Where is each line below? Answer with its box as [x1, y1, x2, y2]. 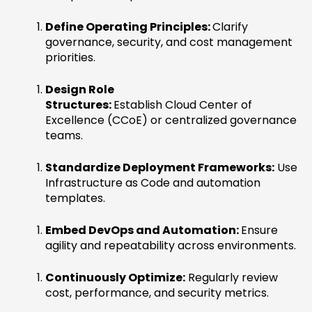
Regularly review [185, 270, 279, 286]
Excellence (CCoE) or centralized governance [45, 112, 297, 129]
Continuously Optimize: [45, 270, 186, 286]
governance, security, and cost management [45, 34, 293, 51]
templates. [45, 190, 106, 207]
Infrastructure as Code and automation [45, 175, 261, 192]
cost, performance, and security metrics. [45, 285, 270, 302]
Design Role [45, 81, 115, 98]
